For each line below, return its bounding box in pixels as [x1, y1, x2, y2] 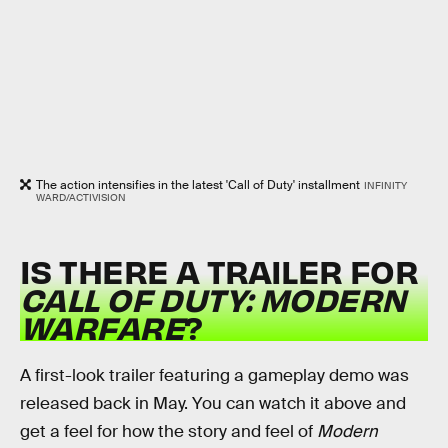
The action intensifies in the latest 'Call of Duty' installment [36, 177, 360, 194]
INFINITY [363, 179, 407, 193]
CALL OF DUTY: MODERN [20, 277, 406, 319]
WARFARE [20, 305, 184, 347]
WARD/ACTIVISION [36, 191, 126, 205]
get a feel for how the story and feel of [20, 421, 317, 443]
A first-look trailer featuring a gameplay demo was [20, 365, 409, 387]
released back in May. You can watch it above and [20, 393, 406, 415]
